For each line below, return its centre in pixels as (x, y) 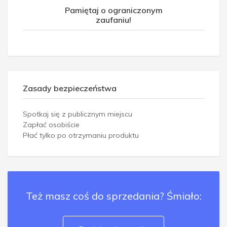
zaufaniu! (113, 20)
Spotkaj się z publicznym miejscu (78, 114)
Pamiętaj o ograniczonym (113, 10)
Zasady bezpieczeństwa (70, 88)
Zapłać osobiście (51, 124)
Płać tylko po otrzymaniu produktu (81, 135)
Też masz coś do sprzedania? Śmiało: (113, 196)
